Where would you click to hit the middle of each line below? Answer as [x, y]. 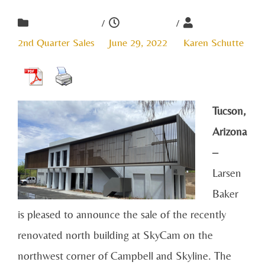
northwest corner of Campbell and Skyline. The [125, 255]
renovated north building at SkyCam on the [115, 235]
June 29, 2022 [138, 42]
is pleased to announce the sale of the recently [122, 214]
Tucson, [229, 110]
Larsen [227, 172]
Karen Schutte [213, 42]
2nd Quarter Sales [56, 42]
